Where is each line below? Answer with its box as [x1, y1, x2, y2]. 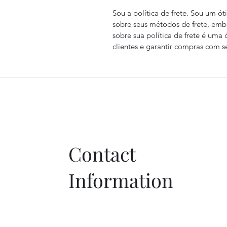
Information [68, 167, 173, 193]
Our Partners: [92, 87, 189, 109]
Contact [68, 141, 135, 167]
